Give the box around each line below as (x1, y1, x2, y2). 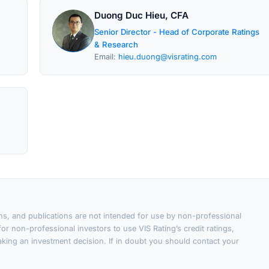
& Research (94, 40, 138, 49)
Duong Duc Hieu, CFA (94, 10, 189, 21)
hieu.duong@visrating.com (118, 52, 217, 61)
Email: (94, 52, 118, 61)
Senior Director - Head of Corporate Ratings (94, 27, 259, 37)
